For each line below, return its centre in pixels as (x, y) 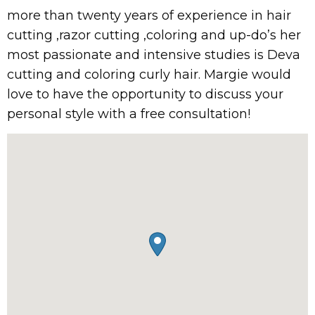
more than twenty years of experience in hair (149, 15)
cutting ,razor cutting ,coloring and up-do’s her (154, 35)
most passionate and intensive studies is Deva (154, 55)
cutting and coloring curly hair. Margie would (149, 75)
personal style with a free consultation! (129, 114)
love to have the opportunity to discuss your (145, 94)
